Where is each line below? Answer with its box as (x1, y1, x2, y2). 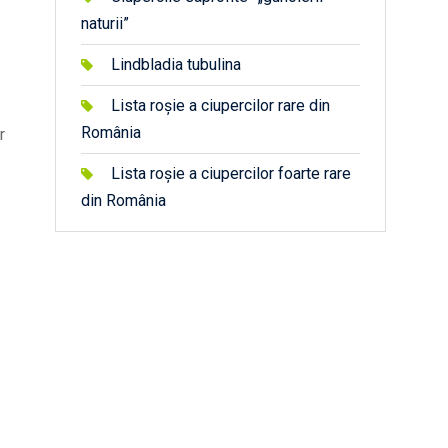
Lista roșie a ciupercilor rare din (111, 96, 330, 115)
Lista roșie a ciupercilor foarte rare (111, 164, 351, 183)
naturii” (81, 14, 129, 33)
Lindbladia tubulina (111, 55, 241, 74)
